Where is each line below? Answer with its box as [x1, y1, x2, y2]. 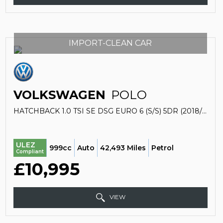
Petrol [151, 143, 174, 152]
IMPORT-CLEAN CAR [69, 38, 152, 48]
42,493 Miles [100, 143, 146, 152]
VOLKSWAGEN [13, 88, 106, 102]
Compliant [15, 148, 44, 155]
